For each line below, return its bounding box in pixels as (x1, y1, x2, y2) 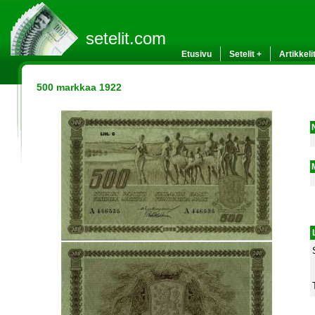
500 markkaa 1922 (37, 81, 122, 93)
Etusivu (181, 49, 212, 59)
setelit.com (86, 29, 166, 49)
